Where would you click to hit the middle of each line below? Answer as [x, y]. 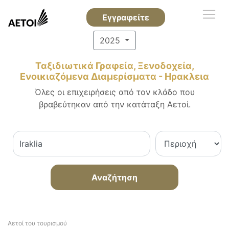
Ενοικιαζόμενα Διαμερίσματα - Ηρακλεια [114, 76]
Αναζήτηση [114, 177]
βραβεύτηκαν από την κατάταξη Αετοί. [114, 104]
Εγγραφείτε [125, 17]
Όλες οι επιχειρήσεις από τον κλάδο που [114, 92]
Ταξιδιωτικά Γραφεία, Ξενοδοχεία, [114, 66]
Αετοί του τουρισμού [37, 223]
